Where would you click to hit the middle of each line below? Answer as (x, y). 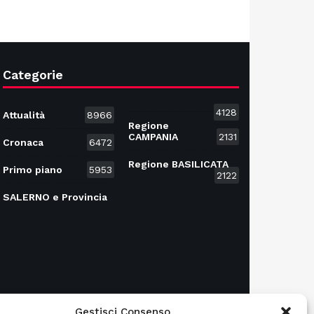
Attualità (24, 115)
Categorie (33, 75)
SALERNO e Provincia (55, 197)
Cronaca (23, 142)
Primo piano (33, 170)
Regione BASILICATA (178, 164)
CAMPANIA (153, 137)
